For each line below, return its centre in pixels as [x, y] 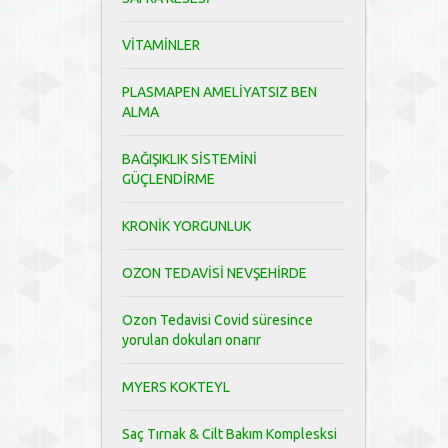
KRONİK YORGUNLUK [186, 226]
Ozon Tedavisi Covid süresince [217, 320]
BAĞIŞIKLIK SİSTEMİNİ [189, 159]
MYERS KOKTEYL [176, 387]
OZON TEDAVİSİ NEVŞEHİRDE [214, 273]
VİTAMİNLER [161, 45]
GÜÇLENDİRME [168, 179]
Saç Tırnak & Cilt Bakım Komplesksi [229, 434]
